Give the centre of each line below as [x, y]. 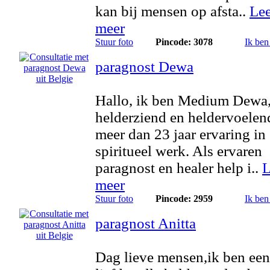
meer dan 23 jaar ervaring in [181, 134]
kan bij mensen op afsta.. [172, 11]
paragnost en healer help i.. [179, 168]
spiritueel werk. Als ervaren [179, 151]
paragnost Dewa [144, 67]
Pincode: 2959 [184, 199]
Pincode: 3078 [184, 42]
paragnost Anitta [146, 223]
